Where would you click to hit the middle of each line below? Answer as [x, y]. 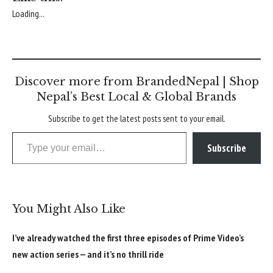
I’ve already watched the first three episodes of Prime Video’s [128, 237]
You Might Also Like [69, 209]
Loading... [28, 13]
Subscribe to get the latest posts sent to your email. [136, 118]
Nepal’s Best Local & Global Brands [136, 97]
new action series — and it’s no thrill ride [88, 254]
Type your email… [25, 131]
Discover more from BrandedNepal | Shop [136, 81]
